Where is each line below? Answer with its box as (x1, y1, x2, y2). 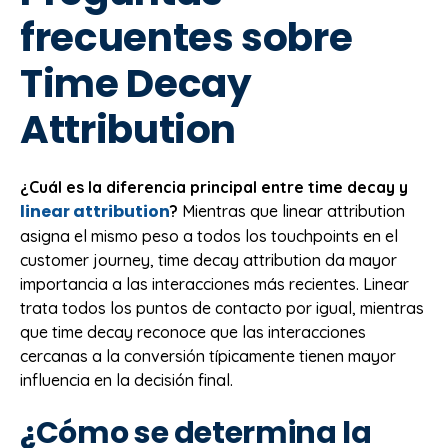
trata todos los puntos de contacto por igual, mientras (20, 298, 424, 319)
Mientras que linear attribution (178, 201, 405, 222)
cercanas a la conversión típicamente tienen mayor (20, 346, 396, 367)
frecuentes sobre (20, 9, 353, 65)
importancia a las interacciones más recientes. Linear (20, 274, 409, 295)
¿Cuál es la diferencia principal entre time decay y (20, 177, 408, 198)
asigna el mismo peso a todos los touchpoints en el (20, 226, 398, 247)
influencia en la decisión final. (20, 370, 233, 391)
